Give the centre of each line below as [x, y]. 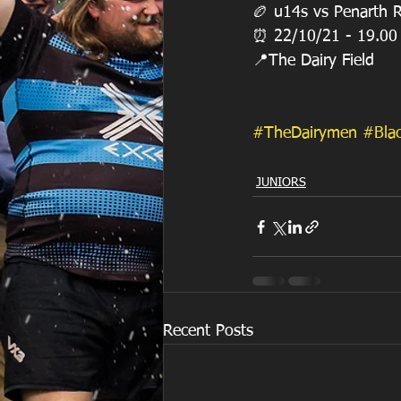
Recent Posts [208, 332]
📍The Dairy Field [313, 61]
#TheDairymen [305, 134]
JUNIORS [281, 183]
